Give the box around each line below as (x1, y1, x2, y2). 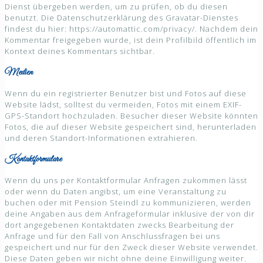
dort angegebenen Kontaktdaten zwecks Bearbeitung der (5, 220, 234, 231)
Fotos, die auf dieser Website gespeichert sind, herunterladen (5, 122, 257, 133)
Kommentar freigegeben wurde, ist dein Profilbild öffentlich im (5, 35, 257, 46)
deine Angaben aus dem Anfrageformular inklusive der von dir (5, 208, 255, 220)
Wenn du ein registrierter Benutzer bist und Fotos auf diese (5, 88, 247, 99)
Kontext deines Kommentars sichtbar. (5, 46, 155, 57)
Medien (5, 66, 33, 79)
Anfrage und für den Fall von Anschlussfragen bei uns (5, 231, 220, 242)
